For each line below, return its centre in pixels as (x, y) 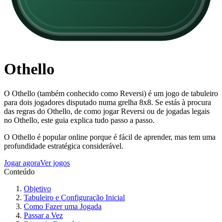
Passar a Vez (43, 215)
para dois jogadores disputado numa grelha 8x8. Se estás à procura (108, 102)
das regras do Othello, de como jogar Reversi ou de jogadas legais (107, 111)
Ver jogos (55, 163)
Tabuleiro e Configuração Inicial (74, 197)
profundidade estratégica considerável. (64, 146)
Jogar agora (22, 163)
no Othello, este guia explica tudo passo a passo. (79, 120)
